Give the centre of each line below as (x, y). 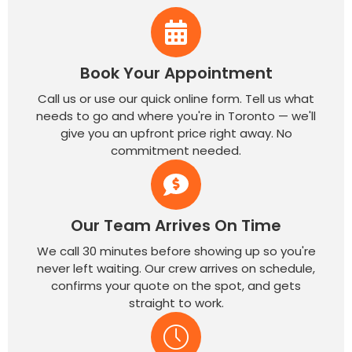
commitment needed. (176, 150)
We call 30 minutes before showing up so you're (176, 251)
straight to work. (176, 302)
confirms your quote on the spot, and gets (176, 285)
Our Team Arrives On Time (176, 225)
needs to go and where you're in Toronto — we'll (176, 115)
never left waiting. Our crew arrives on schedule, (176, 268)
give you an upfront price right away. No (176, 133)
